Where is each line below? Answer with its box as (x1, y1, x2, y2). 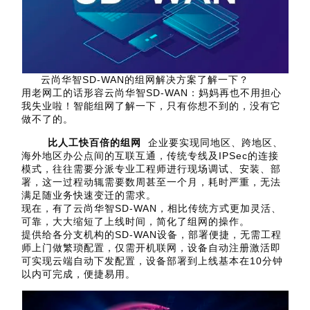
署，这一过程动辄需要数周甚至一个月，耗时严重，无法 (21, 176, 282, 188)
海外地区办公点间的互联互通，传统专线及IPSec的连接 (21, 149, 280, 161)
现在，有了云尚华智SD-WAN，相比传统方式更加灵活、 (21, 202, 282, 214)
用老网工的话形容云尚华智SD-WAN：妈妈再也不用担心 (21, 87, 282, 99)
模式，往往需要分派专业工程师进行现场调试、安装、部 (21, 163, 282, 174)
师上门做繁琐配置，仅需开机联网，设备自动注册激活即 (21, 241, 282, 253)
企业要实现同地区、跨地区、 (148, 136, 284, 148)
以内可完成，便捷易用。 (21, 268, 136, 280)
